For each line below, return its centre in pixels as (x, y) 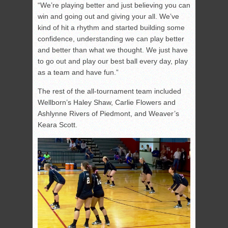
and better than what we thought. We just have (113, 50)
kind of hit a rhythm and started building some (111, 28)
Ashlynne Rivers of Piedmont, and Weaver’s (108, 114)
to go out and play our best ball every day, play (113, 61)
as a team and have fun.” (78, 73)
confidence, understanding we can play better (111, 39)
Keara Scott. (58, 125)
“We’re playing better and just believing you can (114, 5)
